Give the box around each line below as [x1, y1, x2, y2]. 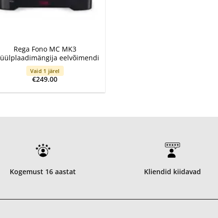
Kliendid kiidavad [144, 167, 201, 177]
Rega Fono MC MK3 [13, 44, 76, 54]
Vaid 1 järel [30, 67, 60, 75]
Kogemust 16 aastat [10, 167, 76, 177]
